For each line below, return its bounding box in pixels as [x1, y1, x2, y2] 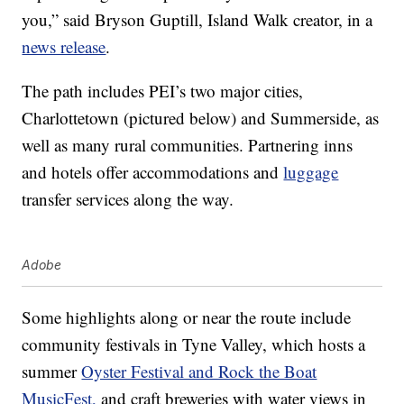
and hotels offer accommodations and [22, 161, 284, 184]
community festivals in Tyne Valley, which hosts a [22, 333, 366, 356]
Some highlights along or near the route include [22, 306, 352, 329]
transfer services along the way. [22, 188, 234, 211]
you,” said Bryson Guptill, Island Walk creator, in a [22, 8, 373, 32]
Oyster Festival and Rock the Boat [81, 360, 317, 383]
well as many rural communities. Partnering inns [22, 133, 353, 157]
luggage [283, 161, 339, 184]
